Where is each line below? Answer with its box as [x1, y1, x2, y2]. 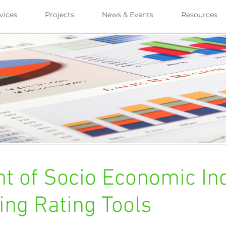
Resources [181, 10, 217, 19]
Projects [45, 10, 74, 19]
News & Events [102, 10, 153, 19]
